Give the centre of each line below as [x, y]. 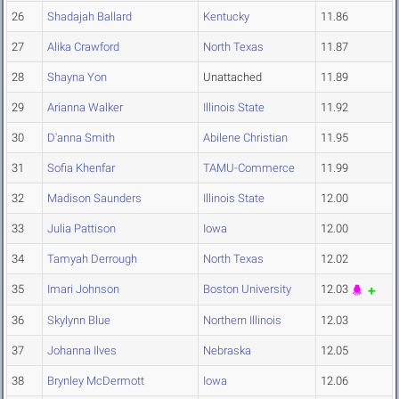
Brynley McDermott [96, 381]
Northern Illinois [242, 321]
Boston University [247, 289]
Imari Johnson [83, 289]
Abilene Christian [245, 138]
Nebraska [227, 351]
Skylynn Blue [79, 321]
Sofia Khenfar [81, 168]
